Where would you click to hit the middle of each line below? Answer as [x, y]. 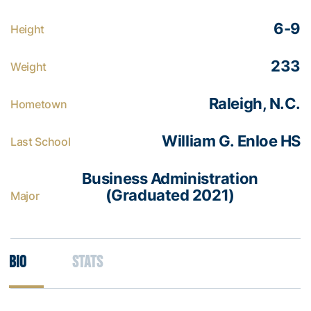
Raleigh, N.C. [254, 103]
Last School [41, 141]
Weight [29, 66]
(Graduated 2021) [170, 195]
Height [28, 29]
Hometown [39, 104]
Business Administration [170, 178]
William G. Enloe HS [231, 141]
